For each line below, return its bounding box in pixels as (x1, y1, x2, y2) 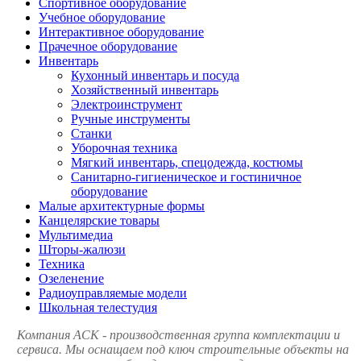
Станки (71, 126, 112, 140)
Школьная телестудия (39, 300, 157, 314)
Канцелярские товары (39, 213, 160, 227)
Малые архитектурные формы (39, 198, 205, 213)
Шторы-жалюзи (39, 242, 126, 256)
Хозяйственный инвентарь (71, 82, 218, 97)
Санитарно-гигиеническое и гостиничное (71, 169, 301, 184)
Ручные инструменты (71, 111, 190, 126)
